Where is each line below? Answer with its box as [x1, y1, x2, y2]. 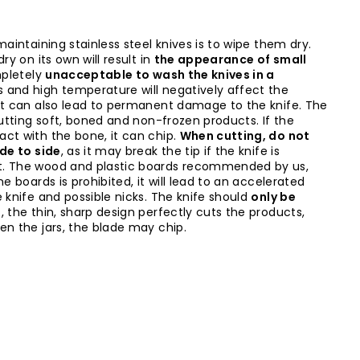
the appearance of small [153, 51, 307, 68]
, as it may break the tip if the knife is [60, 143, 280, 160]
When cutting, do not [179, 128, 310, 145]
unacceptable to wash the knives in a [45, 67, 275, 84]
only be [251, 189, 296, 206]
